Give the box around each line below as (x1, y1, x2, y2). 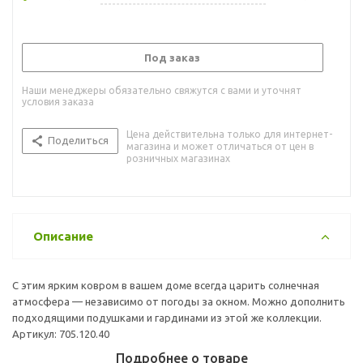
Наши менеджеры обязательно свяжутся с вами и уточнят (22, 84, 301, 96)
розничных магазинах (126, 152, 230, 164)
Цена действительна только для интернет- (126, 128, 332, 139)
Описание (33, 228, 93, 243)
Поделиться (48, 134, 109, 146)
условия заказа (22, 96, 94, 107)
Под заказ (144, 51, 200, 63)
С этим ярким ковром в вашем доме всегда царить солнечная (12, 279, 319, 291)
